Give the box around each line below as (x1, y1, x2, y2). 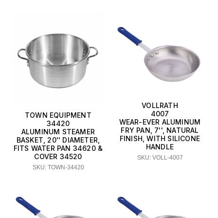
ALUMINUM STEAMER (21, 127, 95, 136)
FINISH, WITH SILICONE (119, 134, 200, 143)
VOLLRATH (142, 101, 178, 110)
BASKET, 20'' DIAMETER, (16, 135, 100, 144)
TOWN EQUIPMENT (25, 110, 91, 119)
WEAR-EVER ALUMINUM (119, 118, 201, 127)
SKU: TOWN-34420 (32, 163, 84, 171)
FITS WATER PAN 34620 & (13, 144, 103, 152)
